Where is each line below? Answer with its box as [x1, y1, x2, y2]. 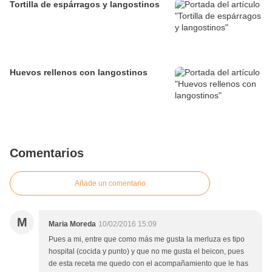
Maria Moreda [49, 220, 96, 229]
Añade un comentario [74, 179, 146, 188]
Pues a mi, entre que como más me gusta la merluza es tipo [49, 235, 245, 244]
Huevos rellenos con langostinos [10, 67, 148, 78]
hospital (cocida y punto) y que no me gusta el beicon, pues [49, 247, 244, 256]
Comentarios [10, 146, 84, 160]
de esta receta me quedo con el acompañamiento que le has [49, 259, 248, 268]
